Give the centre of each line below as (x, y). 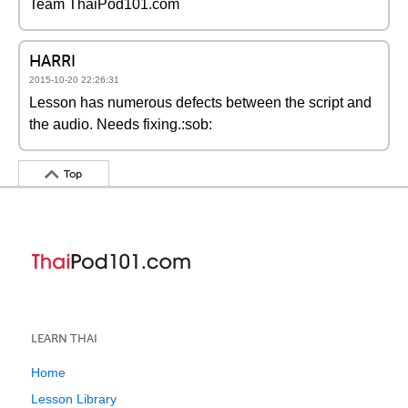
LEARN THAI (64, 338)
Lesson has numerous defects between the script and (200, 102)
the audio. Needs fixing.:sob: (121, 124)
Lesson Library (74, 399)
